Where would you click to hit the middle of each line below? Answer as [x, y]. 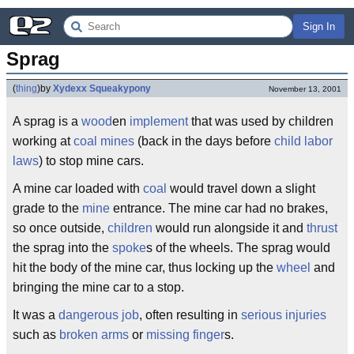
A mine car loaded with [78, 188]
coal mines [104, 141]
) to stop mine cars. [91, 161]
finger [209, 335]
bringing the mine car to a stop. [98, 287]
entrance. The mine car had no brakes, [219, 208]
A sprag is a [47, 121]
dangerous [88, 315]
